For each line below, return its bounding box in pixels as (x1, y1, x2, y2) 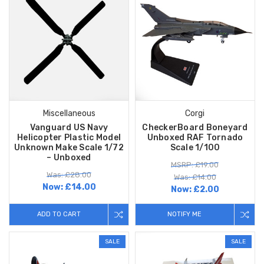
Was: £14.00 (173, 173, 216, 182)
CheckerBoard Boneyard (142, 123, 248, 133)
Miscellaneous (42, 108, 95, 119)
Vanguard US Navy (29, 123, 108, 133)
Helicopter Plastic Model (17, 133, 121, 143)
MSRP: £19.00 (171, 160, 219, 170)
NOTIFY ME (167, 210, 202, 219)
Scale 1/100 (170, 143, 220, 153)
